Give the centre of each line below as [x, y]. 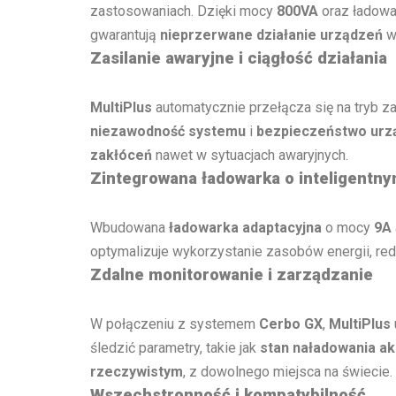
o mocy [348, 227]
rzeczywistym [137, 371]
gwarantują [125, 34]
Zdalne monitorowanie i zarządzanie [232, 274]
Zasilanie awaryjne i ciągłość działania [239, 58]
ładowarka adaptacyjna [245, 227]
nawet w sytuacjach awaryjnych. [250, 155]
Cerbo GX [291, 324]
